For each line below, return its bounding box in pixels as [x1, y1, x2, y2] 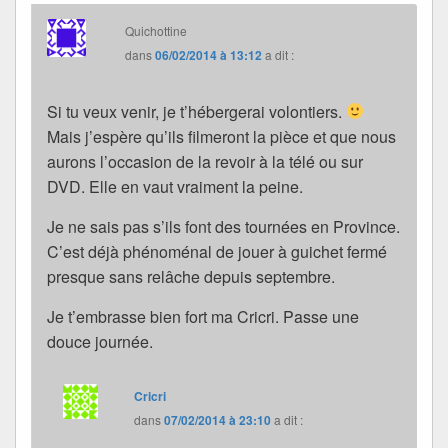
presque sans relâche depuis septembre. [47, 264, 335, 288]
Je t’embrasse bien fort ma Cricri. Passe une [47, 304, 359, 328]
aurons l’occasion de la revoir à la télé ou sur [47, 149, 363, 173]
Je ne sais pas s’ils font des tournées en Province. [47, 214, 400, 238]
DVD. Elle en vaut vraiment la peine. [47, 174, 303, 198]
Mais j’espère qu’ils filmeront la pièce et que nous [47, 124, 396, 148]
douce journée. [47, 329, 153, 353]
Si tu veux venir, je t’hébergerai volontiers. [47, 99, 346, 123]
